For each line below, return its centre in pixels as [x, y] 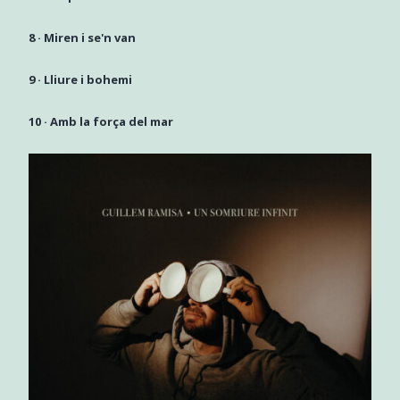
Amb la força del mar [111, 122]
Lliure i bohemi [87, 80]
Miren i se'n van [89, 38]
